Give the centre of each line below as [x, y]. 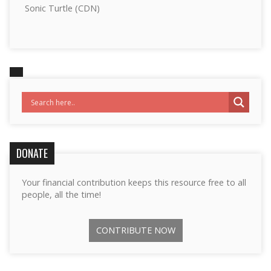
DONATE [32, 153]
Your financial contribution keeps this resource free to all [134, 182]
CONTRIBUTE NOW [135, 230]
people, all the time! [61, 194]
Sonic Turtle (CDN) [62, 8]
